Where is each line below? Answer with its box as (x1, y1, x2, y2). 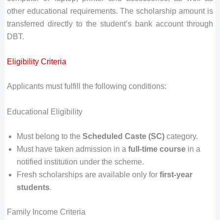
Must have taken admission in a (16, 144, 128, 153)
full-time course (128, 144, 186, 153)
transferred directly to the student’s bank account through (6, 19, 214, 28)
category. (164, 132, 198, 140)
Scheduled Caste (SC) (82, 132, 165, 140)
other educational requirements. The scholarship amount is (6, 6, 214, 15)
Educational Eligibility (6, 107, 82, 116)
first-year (159, 170, 192, 179)
